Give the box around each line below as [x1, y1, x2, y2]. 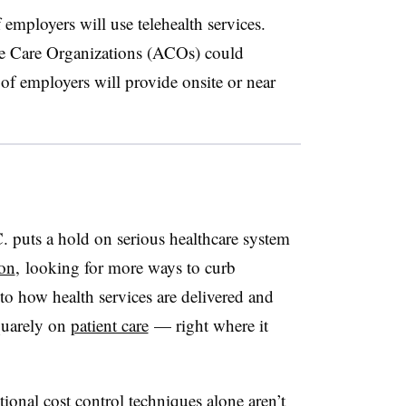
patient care [70, 313, 149, 336]
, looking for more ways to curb [14, 255, 236, 278]
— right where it [148, 313, 268, 336]
